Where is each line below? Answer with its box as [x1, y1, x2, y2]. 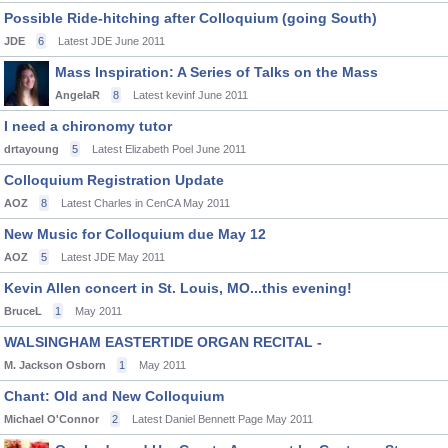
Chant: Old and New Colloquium [4, 388, 224, 404]
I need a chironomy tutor [4, 118, 172, 134]
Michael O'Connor [4, 413, 99, 425]
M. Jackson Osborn [4, 359, 106, 371]
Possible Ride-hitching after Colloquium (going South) [4, 10, 377, 26]
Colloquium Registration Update [4, 172, 224, 188]
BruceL [4, 305, 42, 317]
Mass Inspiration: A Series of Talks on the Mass [55, 64, 378, 80]
